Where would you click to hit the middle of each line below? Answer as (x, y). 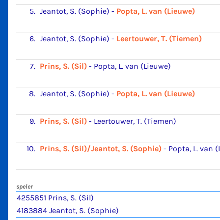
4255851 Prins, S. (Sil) (55, 198)
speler (25, 186)
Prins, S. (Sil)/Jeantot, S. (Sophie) (101, 149)
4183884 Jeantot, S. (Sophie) (68, 210)
